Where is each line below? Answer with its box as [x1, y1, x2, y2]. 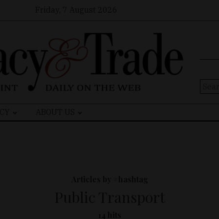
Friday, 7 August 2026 [35, 4, 117, 15]
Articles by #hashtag [71, 174, 148, 185]
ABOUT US [36, 107, 75, 117]
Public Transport [54, 187, 165, 207]
